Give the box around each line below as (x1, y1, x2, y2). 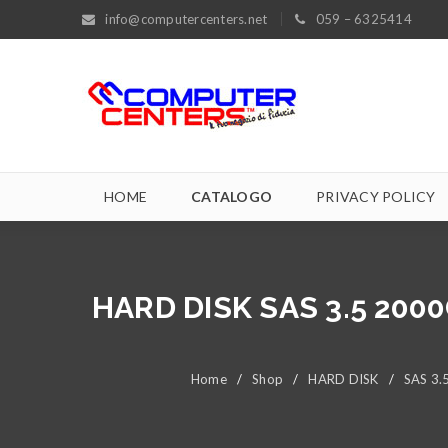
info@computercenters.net (105, 11, 268, 27)
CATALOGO (191, 188, 272, 205)
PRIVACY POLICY (316, 188, 436, 205)
